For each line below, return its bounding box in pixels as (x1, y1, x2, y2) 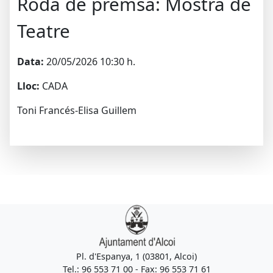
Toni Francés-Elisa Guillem (17, 104, 136, 117)
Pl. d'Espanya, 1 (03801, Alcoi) (76, 250, 197, 262)
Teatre (17, 18, 70, 43)
